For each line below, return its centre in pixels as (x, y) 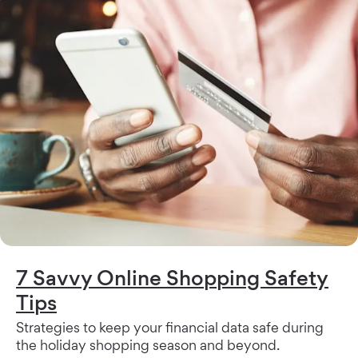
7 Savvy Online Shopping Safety (172, 278)
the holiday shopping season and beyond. (148, 345)
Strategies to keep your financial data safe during (170, 328)
